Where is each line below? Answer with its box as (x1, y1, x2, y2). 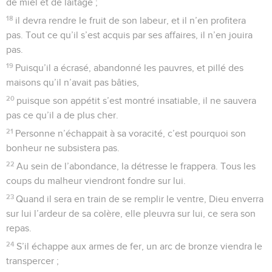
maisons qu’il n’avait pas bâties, (6, 77, 139, 87)
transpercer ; (6, 256, 59, 266)
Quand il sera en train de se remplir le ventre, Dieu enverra (16, 194, 264, 204)
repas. (6, 223, 32, 233)
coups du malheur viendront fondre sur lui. (6, 175, 186, 186)
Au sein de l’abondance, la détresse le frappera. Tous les (16, 161, 256, 171)
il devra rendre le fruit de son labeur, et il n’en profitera (15, 15, 246, 25)
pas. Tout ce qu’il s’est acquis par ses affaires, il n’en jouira (6, 30, 253, 40)
